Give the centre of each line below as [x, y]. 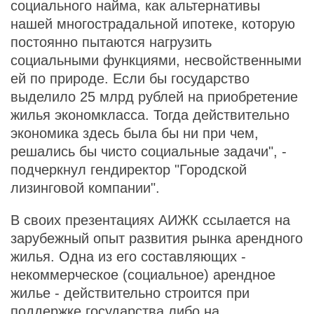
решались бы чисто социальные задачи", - [149, 151]
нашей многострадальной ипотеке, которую [153, 24]
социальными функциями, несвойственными [156, 60]
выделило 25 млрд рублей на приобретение [154, 97]
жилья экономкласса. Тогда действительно [150, 115]
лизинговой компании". [85, 188]
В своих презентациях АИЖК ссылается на [150, 220]
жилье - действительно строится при [130, 293]
